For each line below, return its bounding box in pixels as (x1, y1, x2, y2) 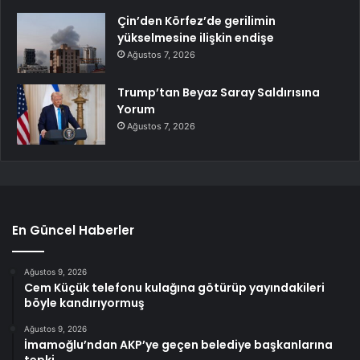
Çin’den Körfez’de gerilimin (117, 12, 276, 29)
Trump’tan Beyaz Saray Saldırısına (117, 84, 320, 100)
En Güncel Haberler (12, 221, 134, 239)
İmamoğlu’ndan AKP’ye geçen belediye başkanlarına (24, 336, 333, 353)
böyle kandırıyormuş (24, 294, 145, 311)
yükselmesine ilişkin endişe (117, 29, 274, 46)
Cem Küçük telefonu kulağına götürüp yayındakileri (24, 279, 325, 296)
